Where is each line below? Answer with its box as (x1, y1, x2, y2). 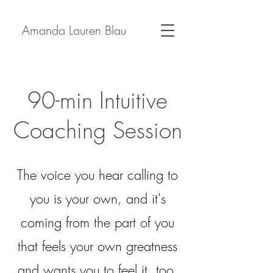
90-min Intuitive (27, 85, 168, 115)
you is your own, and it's (29, 190, 166, 208)
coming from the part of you (21, 213, 174, 232)
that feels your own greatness (18, 237, 177, 255)
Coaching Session (13, 115, 182, 145)
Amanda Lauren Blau (21, 22, 126, 38)
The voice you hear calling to (17, 166, 178, 184)
